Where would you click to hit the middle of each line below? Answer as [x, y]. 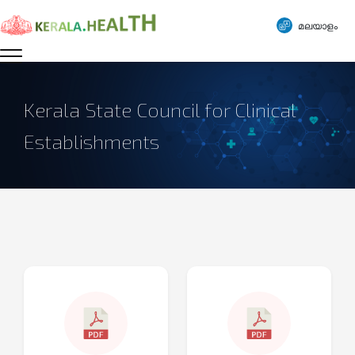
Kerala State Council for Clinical [160, 110]
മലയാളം [317, 26]
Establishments [92, 141]
